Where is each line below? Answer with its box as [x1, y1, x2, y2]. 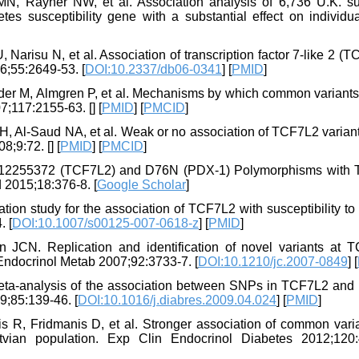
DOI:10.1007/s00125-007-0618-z [12, 216, 199, 231]
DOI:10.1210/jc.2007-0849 [198, 255, 348, 269]
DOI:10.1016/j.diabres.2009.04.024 [78, 293, 276, 308]
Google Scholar [97, 178, 186, 192]
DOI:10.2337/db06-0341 [85, 63, 222, 77]
